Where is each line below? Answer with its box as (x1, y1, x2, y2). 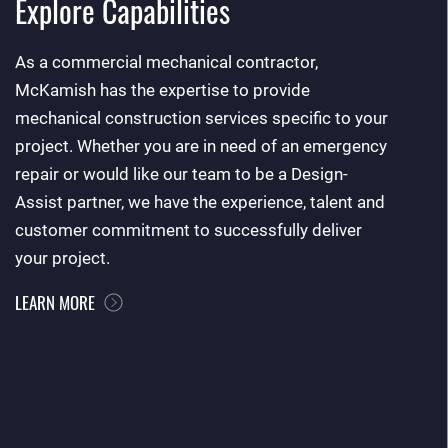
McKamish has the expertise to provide (15, 80, 310, 101)
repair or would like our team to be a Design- (15, 164, 348, 185)
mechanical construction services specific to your (15, 108, 388, 129)
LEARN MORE (15, 290, 95, 316)
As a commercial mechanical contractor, (15, 52, 318, 73)
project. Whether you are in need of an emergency (15, 136, 387, 157)
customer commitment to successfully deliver (15, 220, 362, 241)
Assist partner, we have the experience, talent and (15, 192, 385, 213)
